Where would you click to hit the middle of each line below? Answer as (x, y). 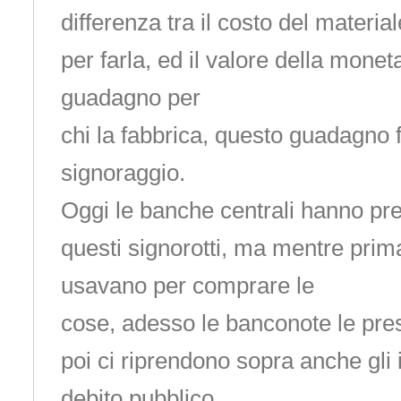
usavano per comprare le (187, 286)
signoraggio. (123, 173)
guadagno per (130, 98)
